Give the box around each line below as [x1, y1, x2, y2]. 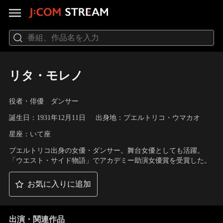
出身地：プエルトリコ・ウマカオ [95, 114, 200, 122]
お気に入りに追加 [27, 180, 91, 189]
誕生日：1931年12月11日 [8, 114, 86, 122]
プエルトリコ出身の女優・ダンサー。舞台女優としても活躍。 [8, 146, 204, 154]
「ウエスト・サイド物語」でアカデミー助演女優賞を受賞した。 [8, 156, 211, 164]
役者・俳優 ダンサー [8, 98, 79, 106]
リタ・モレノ [8, 69, 83, 82]
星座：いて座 [8, 130, 51, 138]
